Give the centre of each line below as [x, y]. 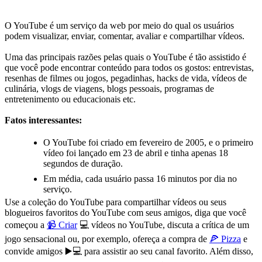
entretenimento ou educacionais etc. [70, 99]
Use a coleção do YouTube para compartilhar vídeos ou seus [116, 202]
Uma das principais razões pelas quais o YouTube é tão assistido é [125, 57]
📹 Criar [62, 225]
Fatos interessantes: [43, 120]
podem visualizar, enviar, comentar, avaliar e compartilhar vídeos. [125, 36]
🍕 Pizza [225, 239]
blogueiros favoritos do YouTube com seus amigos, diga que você [125, 212]
